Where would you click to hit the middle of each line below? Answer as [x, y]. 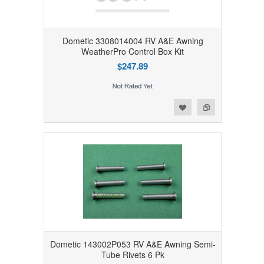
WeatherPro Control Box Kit [133, 51]
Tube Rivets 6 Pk [133, 254]
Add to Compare [60, 105]
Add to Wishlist [36, 105]
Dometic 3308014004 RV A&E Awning [133, 40]
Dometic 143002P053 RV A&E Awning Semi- [133, 244]
